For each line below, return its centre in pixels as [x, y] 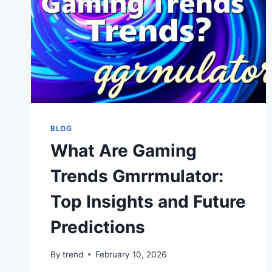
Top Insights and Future [148, 202]
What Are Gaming [124, 151]
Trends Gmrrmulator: [137, 176]
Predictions [98, 227]
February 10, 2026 [131, 254]
